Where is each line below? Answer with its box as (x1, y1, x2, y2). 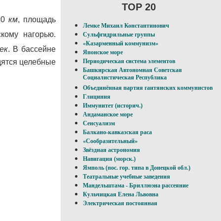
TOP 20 (122, 1, 156, 12)
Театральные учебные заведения (83, 173, 170, 181)
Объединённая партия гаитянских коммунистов (83, 84, 213, 92)
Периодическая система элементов (83, 58, 175, 65)
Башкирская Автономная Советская (83, 67, 182, 74)
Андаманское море (83, 111, 133, 118)
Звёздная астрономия (83, 147, 140, 154)
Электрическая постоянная (83, 200, 157, 207)
